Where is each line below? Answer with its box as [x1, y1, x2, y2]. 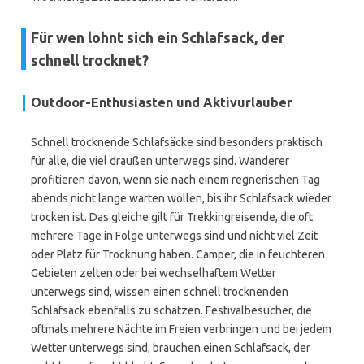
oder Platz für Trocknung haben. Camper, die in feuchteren [31, 248, 325, 261]
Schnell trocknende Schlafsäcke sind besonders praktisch [31, 136, 323, 149]
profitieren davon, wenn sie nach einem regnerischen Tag [31, 173, 320, 186]
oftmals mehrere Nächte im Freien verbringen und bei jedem [31, 323, 331, 336]
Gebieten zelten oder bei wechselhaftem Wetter [31, 266, 276, 279]
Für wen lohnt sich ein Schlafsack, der [31, 29, 284, 45]
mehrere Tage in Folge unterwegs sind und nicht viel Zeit [31, 229, 318, 242]
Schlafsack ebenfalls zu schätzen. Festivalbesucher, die [31, 304, 312, 317]
